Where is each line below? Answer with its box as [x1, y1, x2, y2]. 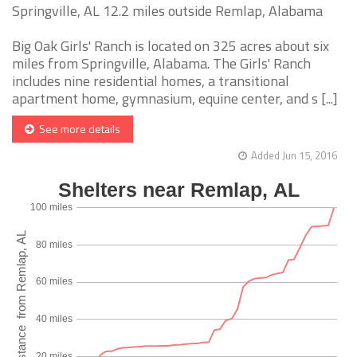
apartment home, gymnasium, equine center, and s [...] [12, 88, 338, 110]
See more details [34, 120, 120, 138]
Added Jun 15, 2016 [251, 147, 337, 164]
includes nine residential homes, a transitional [12, 70, 289, 92]
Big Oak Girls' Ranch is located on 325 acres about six [12, 35, 329, 57]
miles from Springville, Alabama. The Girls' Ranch [12, 53, 311, 75]
